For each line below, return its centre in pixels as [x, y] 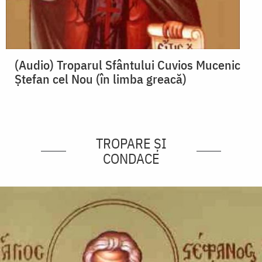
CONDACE [131, 159]
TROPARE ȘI [131, 144]
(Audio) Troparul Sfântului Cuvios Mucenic [127, 65]
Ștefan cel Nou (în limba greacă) [101, 79]
